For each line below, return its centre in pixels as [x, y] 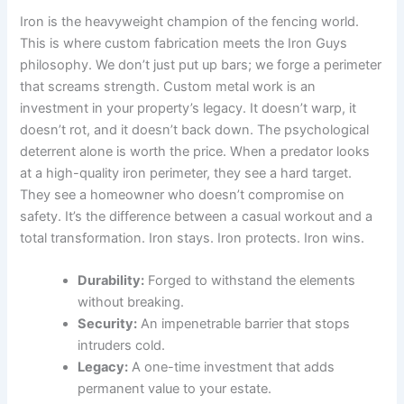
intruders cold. [122, 346]
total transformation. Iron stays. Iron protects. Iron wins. [193, 239]
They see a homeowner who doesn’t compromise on [183, 195]
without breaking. [131, 303]
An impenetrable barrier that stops [244, 324]
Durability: [111, 281]
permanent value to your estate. [175, 389]
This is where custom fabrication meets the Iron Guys [184, 44]
